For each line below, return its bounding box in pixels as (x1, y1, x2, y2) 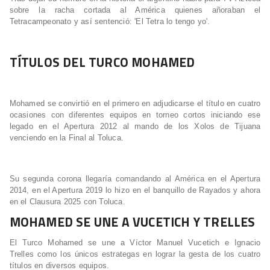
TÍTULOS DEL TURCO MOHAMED (9, 52, 195, 72)
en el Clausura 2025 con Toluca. (9, 197, 125, 207)
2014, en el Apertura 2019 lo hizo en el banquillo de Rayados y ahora (9, 186, 261, 195)
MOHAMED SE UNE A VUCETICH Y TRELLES (9, 212, 256, 232)
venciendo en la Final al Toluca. (9, 133, 124, 143)
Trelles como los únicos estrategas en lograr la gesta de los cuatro (9, 250, 261, 259)
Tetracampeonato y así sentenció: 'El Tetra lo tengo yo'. (9, 17, 210, 27)
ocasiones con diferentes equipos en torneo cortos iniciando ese (9, 110, 261, 120)
